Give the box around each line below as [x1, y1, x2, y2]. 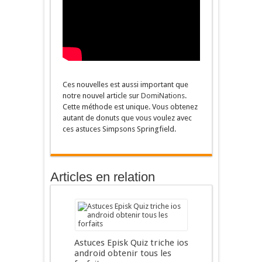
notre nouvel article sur [62, 91, 141, 100]
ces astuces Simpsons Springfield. [62, 125, 176, 133]
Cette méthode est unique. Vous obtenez [62, 102, 198, 111]
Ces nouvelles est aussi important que [62, 80, 188, 89]
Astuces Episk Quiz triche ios [74, 237, 188, 248]
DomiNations [140, 91, 185, 100]
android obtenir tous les [74, 248, 171, 258]
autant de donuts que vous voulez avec [62, 113, 192, 122]
